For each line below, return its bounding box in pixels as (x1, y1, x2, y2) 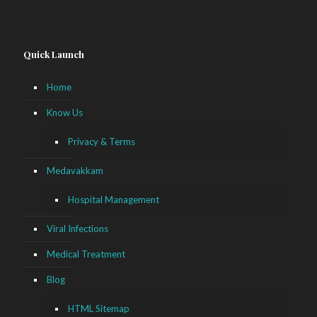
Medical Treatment (47, 248, 125, 260)
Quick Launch (23, 48, 84, 61)
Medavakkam (47, 165, 103, 177)
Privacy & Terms (68, 136, 135, 148)
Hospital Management (68, 194, 159, 206)
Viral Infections (47, 223, 108, 235)
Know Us (47, 107, 83, 119)
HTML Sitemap (68, 303, 129, 315)
